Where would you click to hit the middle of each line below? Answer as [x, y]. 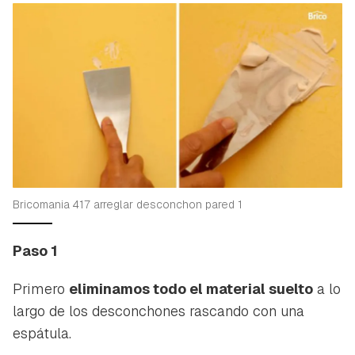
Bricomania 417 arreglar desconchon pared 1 [128, 205]
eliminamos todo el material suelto [191, 289]
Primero [41, 289]
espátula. [42, 334]
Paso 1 [35, 251]
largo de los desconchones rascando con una [158, 311]
